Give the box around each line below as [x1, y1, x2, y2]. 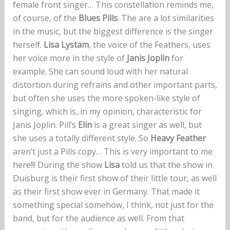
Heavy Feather [150, 132, 206, 144]
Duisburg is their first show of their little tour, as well [12, 172, 217, 184]
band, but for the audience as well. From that [12, 213, 184, 224]
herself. [12, 39, 44, 51]
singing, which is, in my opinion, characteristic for [12, 106, 202, 118]
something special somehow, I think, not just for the [12, 199, 214, 211]
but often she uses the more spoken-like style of [12, 92, 200, 104]
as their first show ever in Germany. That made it [12, 186, 200, 198]
